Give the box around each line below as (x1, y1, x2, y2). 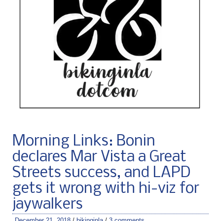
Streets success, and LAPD (12, 165, 190, 181)
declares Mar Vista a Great (12, 149, 186, 165)
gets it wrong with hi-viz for (12, 181, 199, 197)
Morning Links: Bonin (12, 133, 155, 149)
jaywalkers (12, 196, 83, 213)
